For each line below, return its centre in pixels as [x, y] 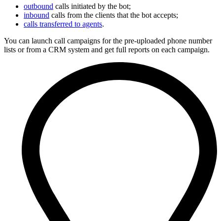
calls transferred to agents [63, 24]
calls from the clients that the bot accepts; [114, 15]
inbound [37, 15]
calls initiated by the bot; [92, 6]
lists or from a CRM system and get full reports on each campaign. [107, 49]
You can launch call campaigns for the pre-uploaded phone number [108, 40]
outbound [38, 6]
